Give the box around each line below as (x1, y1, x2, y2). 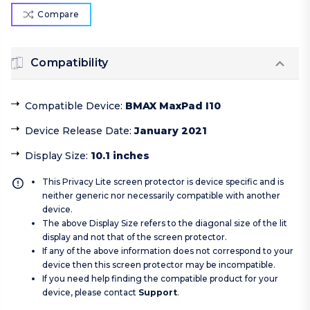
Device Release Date (25, 125, 129, 138)
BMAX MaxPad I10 (125, 100, 221, 113)
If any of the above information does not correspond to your (42, 246, 293, 257)
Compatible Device (25, 100, 120, 113)
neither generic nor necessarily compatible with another (42, 190, 280, 201)
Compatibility (30, 56, 109, 70)
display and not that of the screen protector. (42, 232, 227, 243)
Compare (37, 9, 80, 20)
